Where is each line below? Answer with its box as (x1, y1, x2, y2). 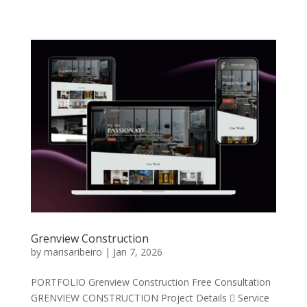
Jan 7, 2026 (112, 245, 162, 258)
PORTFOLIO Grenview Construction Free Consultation (30, 275, 271, 288)
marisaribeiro (43, 245, 102, 258)
